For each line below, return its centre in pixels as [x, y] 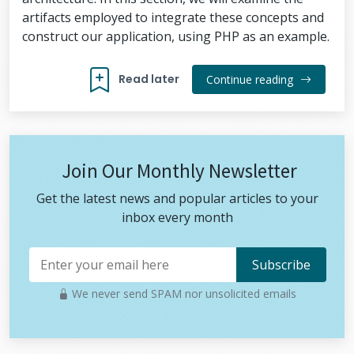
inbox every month [177, 217]
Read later [149, 79]
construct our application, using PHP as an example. [176, 36]
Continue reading [251, 79]
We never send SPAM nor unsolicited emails [183, 294]
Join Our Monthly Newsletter [177, 171]
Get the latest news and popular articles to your [177, 198]
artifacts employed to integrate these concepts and [173, 17]
